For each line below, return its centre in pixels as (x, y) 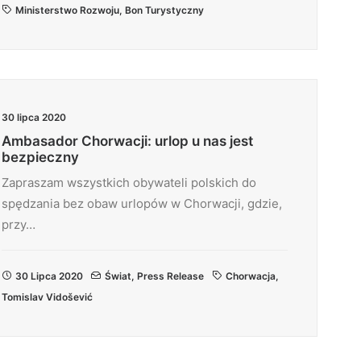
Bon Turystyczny (164, 10)
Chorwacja (251, 276)
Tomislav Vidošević (47, 297)
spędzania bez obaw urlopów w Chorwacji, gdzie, (142, 203)
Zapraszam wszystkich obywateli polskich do (129, 183)
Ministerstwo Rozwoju (67, 10)
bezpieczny (40, 157)
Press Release (170, 276)
